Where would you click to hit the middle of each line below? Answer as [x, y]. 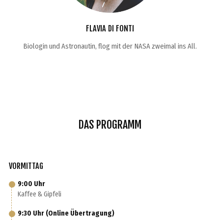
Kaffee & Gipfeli [40, 194]
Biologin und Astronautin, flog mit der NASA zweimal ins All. [110, 46]
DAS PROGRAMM [110, 124]
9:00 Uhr [31, 184]
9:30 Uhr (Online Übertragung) [66, 213]
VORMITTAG [26, 166]
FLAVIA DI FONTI [110, 28]
